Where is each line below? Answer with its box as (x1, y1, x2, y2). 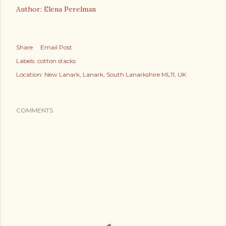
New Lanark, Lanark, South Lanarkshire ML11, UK (44, 71, 186, 78)
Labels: (16, 57, 36, 65)
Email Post (40, 43, 72, 51)
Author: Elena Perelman (16, 5, 96, 14)
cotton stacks (37, 57, 76, 65)
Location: (16, 71, 44, 78)
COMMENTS (16, 106, 53, 114)
